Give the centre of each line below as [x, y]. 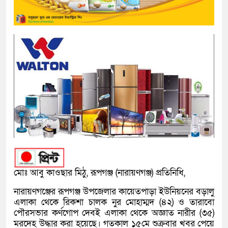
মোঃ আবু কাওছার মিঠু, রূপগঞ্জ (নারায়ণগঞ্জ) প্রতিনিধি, [99, 173]
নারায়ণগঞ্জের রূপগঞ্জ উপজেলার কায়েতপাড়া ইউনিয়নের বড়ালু [114, 192]
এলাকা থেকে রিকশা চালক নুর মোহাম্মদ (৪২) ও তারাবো [114, 203]
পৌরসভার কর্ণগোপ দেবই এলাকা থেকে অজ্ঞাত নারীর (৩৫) [114, 213]
